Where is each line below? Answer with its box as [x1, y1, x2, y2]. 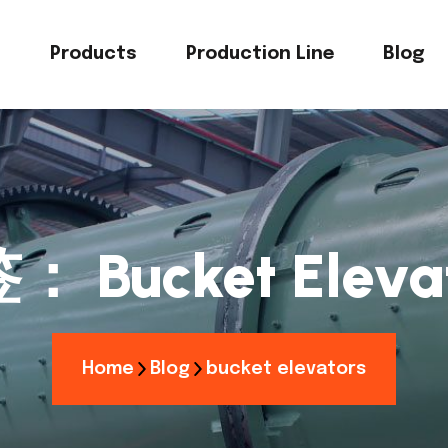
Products [50, 45, 137, 63]
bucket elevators [206, 360, 366, 378]
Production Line [186, 45, 334, 63]
